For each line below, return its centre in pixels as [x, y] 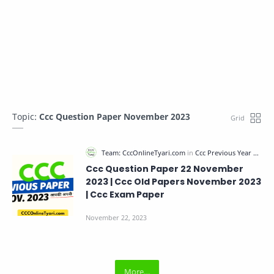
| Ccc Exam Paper [125, 194]
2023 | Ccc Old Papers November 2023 [173, 182]
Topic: [26, 117]
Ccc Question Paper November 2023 [115, 117]
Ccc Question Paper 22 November [165, 169]
